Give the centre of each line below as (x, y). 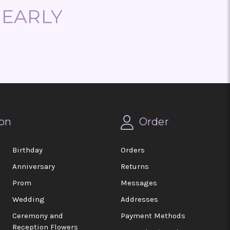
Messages (139, 183)
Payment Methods (153, 216)
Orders (133, 150)
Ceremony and (38, 216)
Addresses (139, 199)
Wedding (29, 199)
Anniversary (34, 166)
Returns (135, 166)
